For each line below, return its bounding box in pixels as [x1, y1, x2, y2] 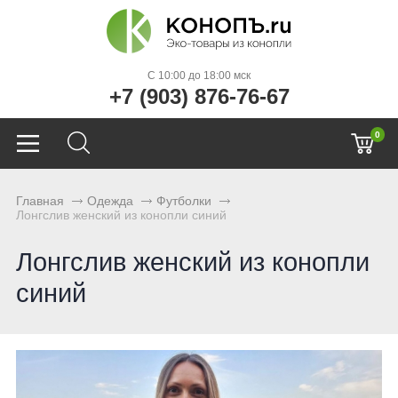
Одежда [87, 194, 133, 208]
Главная [16, 194, 64, 208]
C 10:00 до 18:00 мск [147, 69, 251, 82]
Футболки [156, 194, 211, 208]
